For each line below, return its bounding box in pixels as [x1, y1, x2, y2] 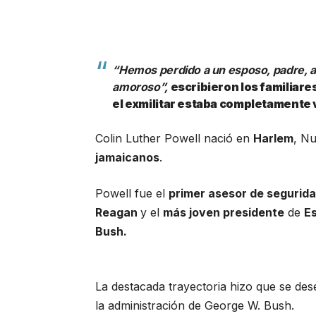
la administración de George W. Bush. [95, 298, 295, 312]
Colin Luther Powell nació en [95, 130, 254, 145]
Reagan [95, 205, 141, 219]
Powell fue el [95, 186, 169, 200]
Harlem [253, 130, 294, 145]
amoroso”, [112, 79, 171, 94]
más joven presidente [163, 205, 285, 219]
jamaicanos [95, 150, 160, 164]
